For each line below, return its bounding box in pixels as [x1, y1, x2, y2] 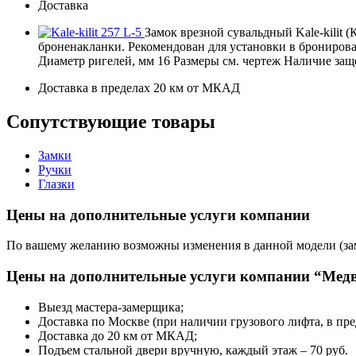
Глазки [38, 176, 75, 191]
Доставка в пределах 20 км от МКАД [38, 81, 240, 95]
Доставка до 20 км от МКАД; [38, 328, 197, 342]
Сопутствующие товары [6, 110, 215, 132]
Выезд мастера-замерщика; [38, 300, 184, 314]
